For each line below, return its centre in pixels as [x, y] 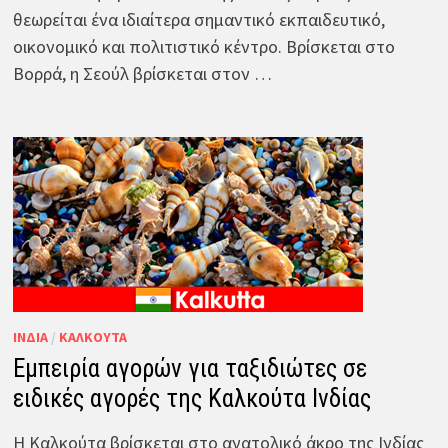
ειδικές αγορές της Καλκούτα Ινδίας [191, 398]
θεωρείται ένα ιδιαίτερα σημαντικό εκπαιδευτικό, [198, 19]
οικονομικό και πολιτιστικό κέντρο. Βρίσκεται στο [203, 46]
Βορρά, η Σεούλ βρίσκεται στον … [142, 73]
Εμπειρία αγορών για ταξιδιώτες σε [189, 368]
